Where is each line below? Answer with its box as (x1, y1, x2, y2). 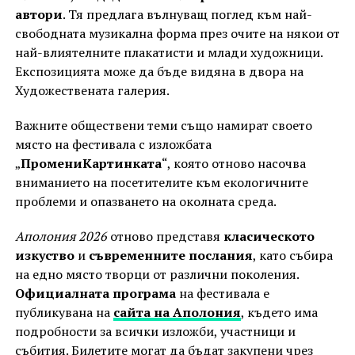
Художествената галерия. (14, 82, 170, 100)
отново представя (106, 227, 223, 246)
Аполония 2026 (14, 227, 107, 246)
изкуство (14, 246, 74, 265)
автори (14, 6, 63, 24)
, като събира (252, 246, 333, 265)
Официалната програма (14, 284, 176, 303)
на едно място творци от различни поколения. (14, 265, 299, 284)
